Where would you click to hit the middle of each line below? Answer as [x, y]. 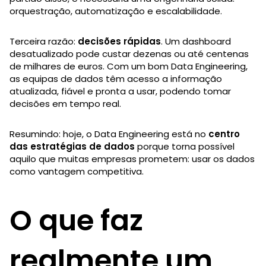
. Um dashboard [196, 41]
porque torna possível [185, 146]
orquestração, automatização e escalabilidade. [116, 11]
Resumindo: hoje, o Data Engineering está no [109, 134]
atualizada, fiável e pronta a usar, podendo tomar [120, 91]
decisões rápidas [119, 41]
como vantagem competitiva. [77, 171]
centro [224, 134]
